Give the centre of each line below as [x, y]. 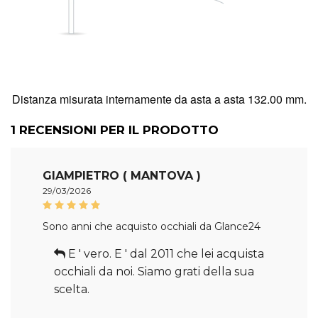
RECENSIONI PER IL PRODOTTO [117, 130]
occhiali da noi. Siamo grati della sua [154, 271]
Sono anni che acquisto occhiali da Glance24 [152, 226]
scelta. [72, 289]
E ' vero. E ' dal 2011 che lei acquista [165, 253]
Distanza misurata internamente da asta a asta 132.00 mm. [159, 99]
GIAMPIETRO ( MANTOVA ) [122, 175]
